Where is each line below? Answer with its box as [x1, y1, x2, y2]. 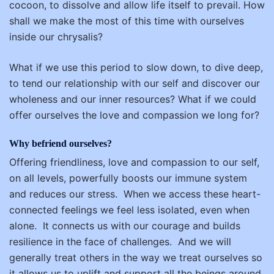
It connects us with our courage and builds [43, 220, 240, 232]
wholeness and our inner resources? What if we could [9, 93, 256, 105]
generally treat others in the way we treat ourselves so [9, 251, 262, 264]
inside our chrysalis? [9, 31, 106, 43]
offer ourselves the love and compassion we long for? [9, 109, 259, 121]
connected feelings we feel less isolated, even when [9, 204, 250, 216]
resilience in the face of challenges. [9, 235, 172, 248]
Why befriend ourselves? [9, 138, 112, 149]
